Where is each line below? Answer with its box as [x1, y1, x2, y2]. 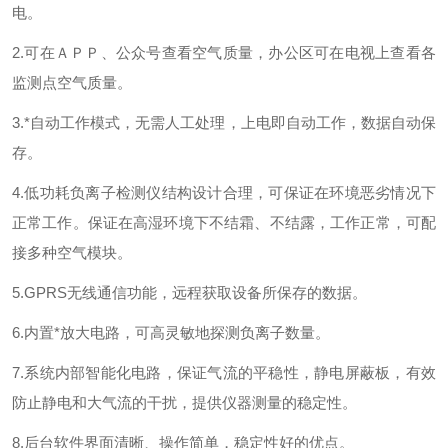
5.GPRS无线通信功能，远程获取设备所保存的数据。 [12, 284, 367, 301]
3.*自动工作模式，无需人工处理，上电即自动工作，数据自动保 [12, 114, 436, 131]
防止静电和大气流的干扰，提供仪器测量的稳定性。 [12, 394, 357, 411]
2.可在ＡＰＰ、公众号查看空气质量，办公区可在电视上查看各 [12, 44, 436, 61]
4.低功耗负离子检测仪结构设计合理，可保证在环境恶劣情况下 [12, 184, 436, 201]
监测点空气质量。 [12, 74, 132, 91]
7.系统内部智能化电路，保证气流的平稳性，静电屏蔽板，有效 [12, 364, 436, 381]
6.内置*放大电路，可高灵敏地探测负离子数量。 [12, 324, 330, 341]
